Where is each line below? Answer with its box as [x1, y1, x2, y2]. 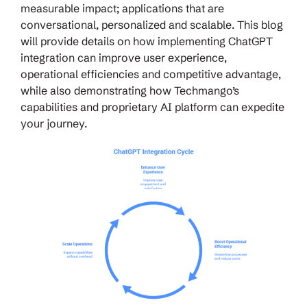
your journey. [21, 116, 87, 130]
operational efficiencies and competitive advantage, [21, 66, 281, 81]
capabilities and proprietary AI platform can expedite [21, 99, 284, 114]
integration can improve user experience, [21, 50, 227, 64]
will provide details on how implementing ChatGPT [21, 34, 273, 48]
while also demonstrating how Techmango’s [21, 83, 239, 97]
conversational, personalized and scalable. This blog [21, 17, 283, 32]
